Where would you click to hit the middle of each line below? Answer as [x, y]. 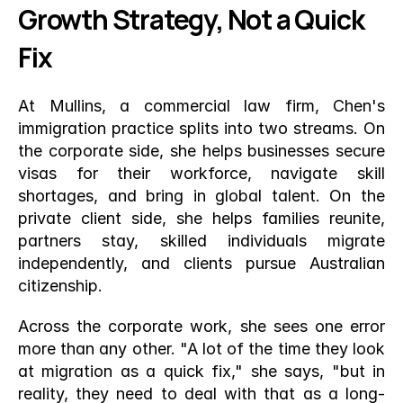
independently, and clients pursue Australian [201, 263]
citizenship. [60, 286]
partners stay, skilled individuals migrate [201, 241]
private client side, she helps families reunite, [201, 218]
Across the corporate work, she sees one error [201, 326]
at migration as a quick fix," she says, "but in [201, 371]
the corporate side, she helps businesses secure [201, 151]
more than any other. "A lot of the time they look [201, 349]
